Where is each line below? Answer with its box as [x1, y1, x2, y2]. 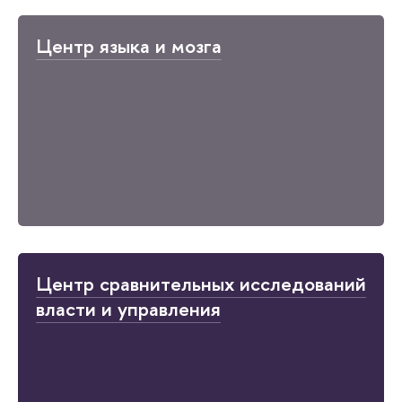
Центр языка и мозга [36, 32, 222, 60]
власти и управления [36, 295, 221, 323]
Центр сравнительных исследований [36, 270, 366, 298]
